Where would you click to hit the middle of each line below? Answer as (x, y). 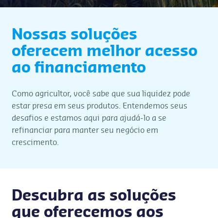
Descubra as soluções (94, 196)
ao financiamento (79, 68)
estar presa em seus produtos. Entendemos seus (100, 106)
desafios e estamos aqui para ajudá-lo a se (89, 118)
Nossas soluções (74, 35)
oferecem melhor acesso (105, 52)
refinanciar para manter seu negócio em (85, 130)
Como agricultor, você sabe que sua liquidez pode (101, 94)
